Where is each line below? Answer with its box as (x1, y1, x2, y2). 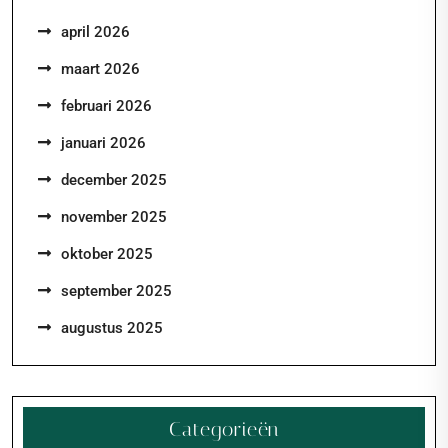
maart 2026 (61, 60, 140, 78)
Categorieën (168, 417, 280, 441)
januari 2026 (61, 134, 146, 152)
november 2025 (61, 208, 167, 226)
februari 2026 (61, 97, 152, 115)
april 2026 (61, 23, 130, 41)
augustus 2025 (61, 319, 163, 337)
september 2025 (61, 282, 172, 300)
